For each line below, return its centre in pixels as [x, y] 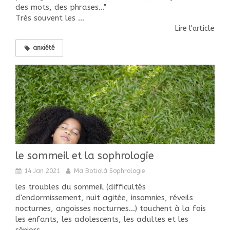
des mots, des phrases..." [62, 7]
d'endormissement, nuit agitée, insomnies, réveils [104, 198]
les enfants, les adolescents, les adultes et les [102, 219]
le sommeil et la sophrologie [85, 156]
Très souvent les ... [50, 18]
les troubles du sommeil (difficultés [81, 187]
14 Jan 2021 [42, 171]
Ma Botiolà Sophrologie [109, 171]
